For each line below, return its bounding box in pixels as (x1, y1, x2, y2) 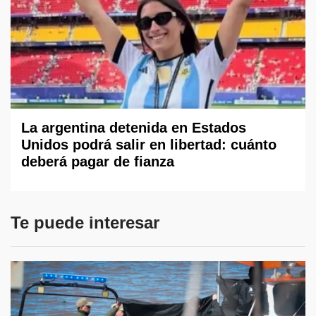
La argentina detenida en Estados (21, 120, 246, 136)
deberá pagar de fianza (21, 154, 174, 170)
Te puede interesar (11, 213, 159, 233)
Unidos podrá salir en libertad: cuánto (21, 137, 276, 153)
